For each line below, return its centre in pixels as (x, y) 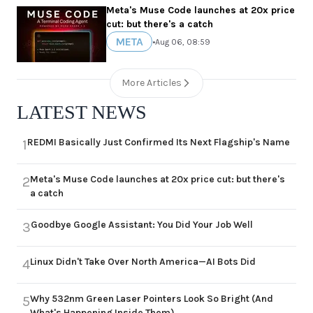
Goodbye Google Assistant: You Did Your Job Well (142, 225)
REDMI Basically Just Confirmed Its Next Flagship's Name (159, 143)
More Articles (152, 83)
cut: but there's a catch (160, 24)
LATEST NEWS (82, 112)
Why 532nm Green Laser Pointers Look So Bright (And (152, 299)
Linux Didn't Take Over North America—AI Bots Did (143, 262)
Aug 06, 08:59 (183, 42)
